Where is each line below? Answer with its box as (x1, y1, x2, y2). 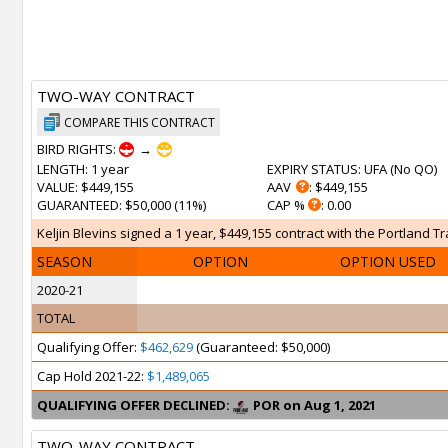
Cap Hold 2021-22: (37, 367, 147, 385)
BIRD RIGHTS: (37, 140, 119, 158)
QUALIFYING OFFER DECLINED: (37, 396, 230, 414)
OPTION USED (340, 252, 436, 271)
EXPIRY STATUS (267, 160, 358, 178)
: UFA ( (358, 160, 394, 178)
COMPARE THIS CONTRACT (64, 114, 215, 131)
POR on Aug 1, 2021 (253, 396, 376, 414)
